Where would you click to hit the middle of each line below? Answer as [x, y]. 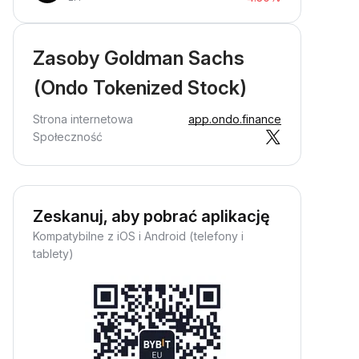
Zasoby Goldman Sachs [139, 58]
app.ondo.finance [235, 119]
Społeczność [68, 137]
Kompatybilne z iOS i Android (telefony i [138, 236]
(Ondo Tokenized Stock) [140, 88]
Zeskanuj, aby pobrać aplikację [151, 216]
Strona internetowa [83, 119]
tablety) [53, 254]
